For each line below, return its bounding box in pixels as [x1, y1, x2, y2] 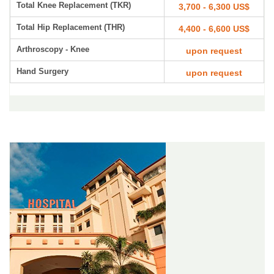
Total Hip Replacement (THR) [17, 23, 125, 32]
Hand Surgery [17, 67, 68, 76]
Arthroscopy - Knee [17, 45, 89, 54]
